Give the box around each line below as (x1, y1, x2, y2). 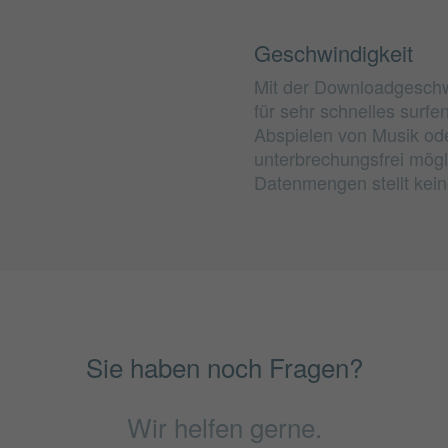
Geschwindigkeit (254, 37, 413, 69)
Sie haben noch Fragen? (85, 348, 363, 386)
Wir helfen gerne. (126, 408, 322, 446)
